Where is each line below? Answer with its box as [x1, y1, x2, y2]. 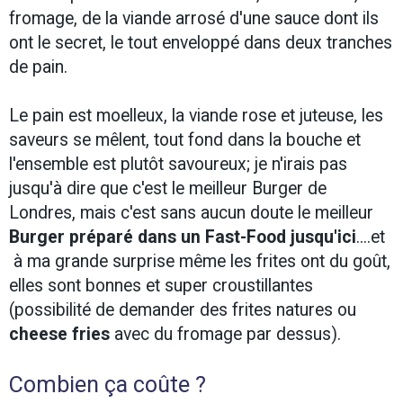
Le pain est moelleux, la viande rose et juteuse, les [9, 105, 383, 127]
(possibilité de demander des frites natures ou [9, 300, 356, 321]
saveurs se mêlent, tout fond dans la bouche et [9, 130, 361, 151]
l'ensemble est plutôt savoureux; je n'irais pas [9, 154, 347, 175]
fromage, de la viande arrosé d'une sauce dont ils [9, 8, 379, 30]
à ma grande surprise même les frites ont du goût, [9, 251, 390, 273]
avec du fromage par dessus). [110, 324, 341, 345]
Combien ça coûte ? [9, 372, 206, 399]
